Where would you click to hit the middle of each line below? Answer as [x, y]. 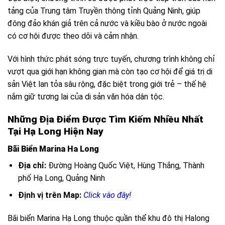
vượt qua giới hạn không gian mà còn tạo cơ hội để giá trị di [110, 72]
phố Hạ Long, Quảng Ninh [61, 178]
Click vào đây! [107, 195]
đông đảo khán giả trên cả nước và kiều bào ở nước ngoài [107, 24]
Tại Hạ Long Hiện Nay [55, 132]
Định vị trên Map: [49, 195]
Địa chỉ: [32, 165]
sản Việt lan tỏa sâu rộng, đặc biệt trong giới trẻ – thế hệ [107, 84]
